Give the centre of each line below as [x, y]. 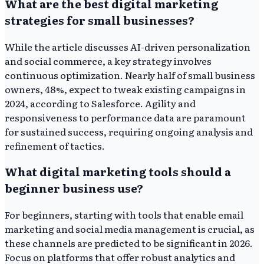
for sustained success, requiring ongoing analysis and [129, 131]
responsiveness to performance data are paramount [125, 117]
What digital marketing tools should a [118, 172]
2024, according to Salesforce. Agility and [100, 103]
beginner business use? [74, 188]
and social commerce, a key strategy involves [108, 60]
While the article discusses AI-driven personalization [128, 46]
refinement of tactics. [55, 145]
